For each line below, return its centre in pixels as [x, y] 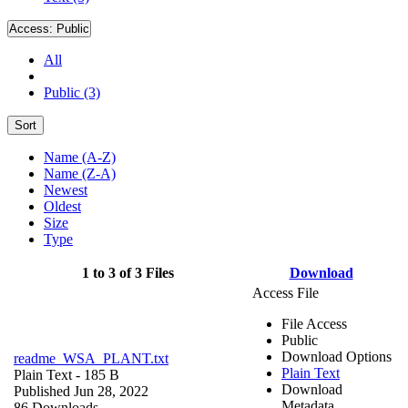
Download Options [337, 356]
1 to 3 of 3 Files [127, 272]
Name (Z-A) [80, 173]
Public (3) [72, 92]
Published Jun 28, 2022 [81, 391]
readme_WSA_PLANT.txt [91, 358]
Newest [66, 189]
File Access [314, 323]
